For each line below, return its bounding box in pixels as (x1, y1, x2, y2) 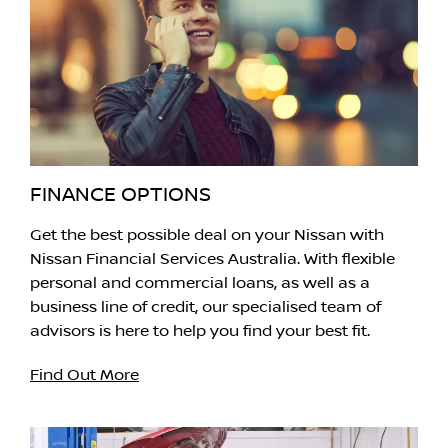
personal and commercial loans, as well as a (30, 273, 370, 292)
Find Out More (30, 365, 139, 384)
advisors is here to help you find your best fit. (30, 321, 370, 340)
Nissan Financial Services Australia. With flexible (30, 249, 395, 268)
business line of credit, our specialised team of (30, 297, 381, 316)
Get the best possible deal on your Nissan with (30, 225, 384, 244)
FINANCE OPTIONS (30, 182, 211, 207)
